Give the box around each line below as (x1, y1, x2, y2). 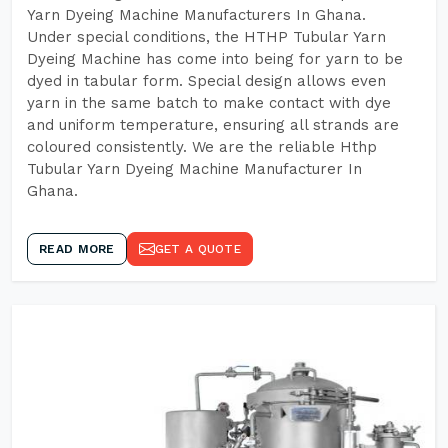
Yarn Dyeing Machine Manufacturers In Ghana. (27, 6, 366, 24)
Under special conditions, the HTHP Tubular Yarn (27, 28, 386, 46)
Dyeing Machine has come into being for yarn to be (27, 50, 403, 68)
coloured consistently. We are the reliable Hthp (27, 138, 377, 156)
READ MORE (39, 242, 115, 256)
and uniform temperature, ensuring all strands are (27, 116, 399, 134)
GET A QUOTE (154, 242, 241, 256)
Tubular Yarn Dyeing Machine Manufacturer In (27, 160, 362, 178)
